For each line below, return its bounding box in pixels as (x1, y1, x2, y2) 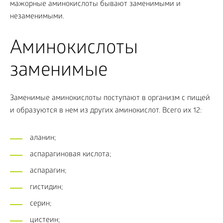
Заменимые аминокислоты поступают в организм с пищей (10, 94, 210, 103)
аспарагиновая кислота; (30, 150, 111, 159)
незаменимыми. (10, 12, 64, 21)
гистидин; (30, 183, 63, 192)
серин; (30, 200, 52, 209)
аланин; (30, 134, 56, 143)
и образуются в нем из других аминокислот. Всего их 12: (10, 107, 202, 115)
